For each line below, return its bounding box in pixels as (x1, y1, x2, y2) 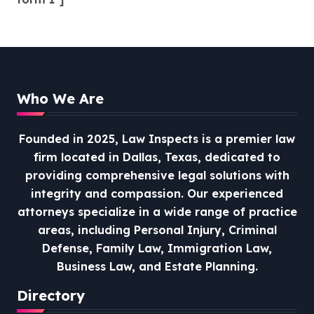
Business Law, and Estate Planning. (56, 259, 258, 274)
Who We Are (17, 90, 104, 108)
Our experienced (187, 186, 283, 201)
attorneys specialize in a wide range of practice (17, 205, 297, 219)
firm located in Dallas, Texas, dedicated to (34, 150, 280, 165)
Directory (17, 287, 85, 305)
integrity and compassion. (31, 186, 184, 201)
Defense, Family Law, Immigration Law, (42, 241, 272, 256)
